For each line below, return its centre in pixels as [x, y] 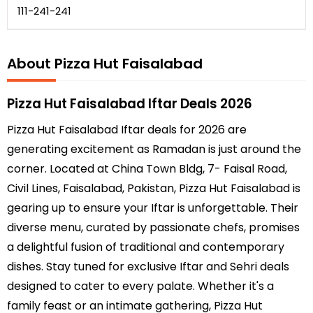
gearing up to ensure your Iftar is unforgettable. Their [153, 208]
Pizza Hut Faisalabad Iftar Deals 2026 [130, 104]
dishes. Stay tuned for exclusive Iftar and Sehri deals [148, 267]
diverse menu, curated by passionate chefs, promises [153, 228]
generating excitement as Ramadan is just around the [154, 150]
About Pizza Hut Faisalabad [105, 64]
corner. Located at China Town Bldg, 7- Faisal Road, [147, 169]
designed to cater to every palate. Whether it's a [140, 286]
